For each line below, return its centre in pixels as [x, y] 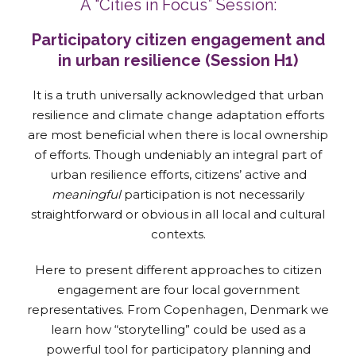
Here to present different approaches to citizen [178, 269]
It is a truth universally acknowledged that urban [178, 95]
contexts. [178, 234]
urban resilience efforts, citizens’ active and [178, 174]
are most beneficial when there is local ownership [178, 134]
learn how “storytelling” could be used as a [178, 329]
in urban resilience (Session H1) [178, 60]
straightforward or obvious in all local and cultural [178, 214]
